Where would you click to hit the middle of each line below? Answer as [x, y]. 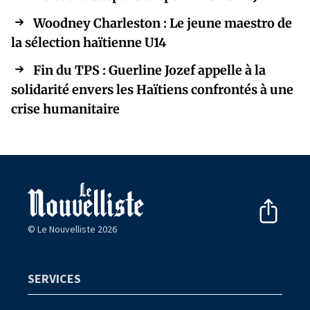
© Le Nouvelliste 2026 [72, 229]
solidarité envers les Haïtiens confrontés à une [152, 90]
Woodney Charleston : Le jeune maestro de [163, 24]
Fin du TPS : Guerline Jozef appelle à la [149, 71]
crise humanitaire [65, 109]
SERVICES [54, 278]
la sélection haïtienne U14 [89, 43]
